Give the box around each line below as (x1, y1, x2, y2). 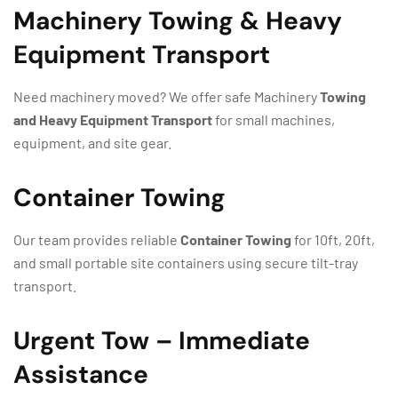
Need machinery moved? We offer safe (13, 88, 254, 105)
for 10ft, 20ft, (291, 231, 375, 248)
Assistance (13, 358, 161, 391)
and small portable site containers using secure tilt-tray (13, 254, 358, 271)
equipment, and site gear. (13, 134, 171, 151)
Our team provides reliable (13, 231, 180, 248)
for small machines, (212, 111, 335, 128)
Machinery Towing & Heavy (13, 4, 342, 37)
